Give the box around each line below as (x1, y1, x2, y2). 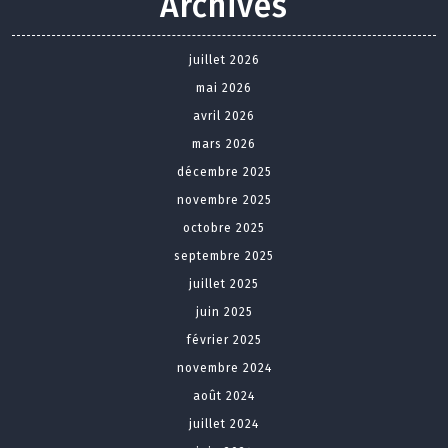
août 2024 (193, 389, 255, 404)
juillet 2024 (189, 417, 259, 432)
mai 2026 (196, 81, 252, 96)
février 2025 (186, 333, 262, 348)
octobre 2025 (183, 221, 265, 236)
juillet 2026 (188, 53, 260, 68)
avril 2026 (193, 109, 255, 124)
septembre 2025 (174, 249, 274, 264)
